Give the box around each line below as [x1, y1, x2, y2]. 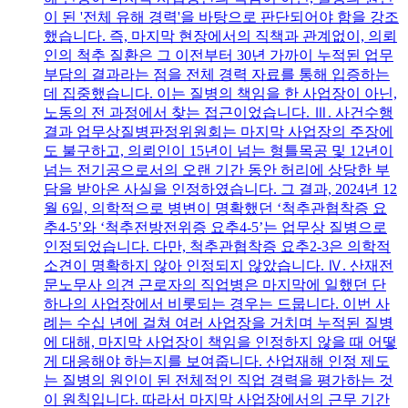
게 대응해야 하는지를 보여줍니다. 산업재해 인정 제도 [44, 352, 390, 369]
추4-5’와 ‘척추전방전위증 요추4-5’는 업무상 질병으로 [44, 219, 387, 235]
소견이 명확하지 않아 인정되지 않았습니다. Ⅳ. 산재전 [44, 257, 393, 273]
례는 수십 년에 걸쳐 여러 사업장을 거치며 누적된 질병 [44, 314, 393, 331]
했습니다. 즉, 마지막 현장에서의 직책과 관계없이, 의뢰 [44, 27, 397, 44]
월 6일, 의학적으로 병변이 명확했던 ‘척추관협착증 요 [44, 199, 387, 216]
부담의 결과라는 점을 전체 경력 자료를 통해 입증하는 [44, 66, 390, 82]
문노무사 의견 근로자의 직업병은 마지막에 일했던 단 [44, 276, 386, 292]
